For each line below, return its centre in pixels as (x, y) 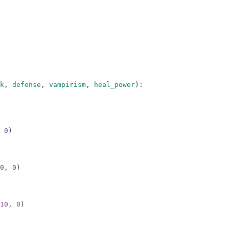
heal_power (114, 85)
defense (26, 85)
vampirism (67, 85)
